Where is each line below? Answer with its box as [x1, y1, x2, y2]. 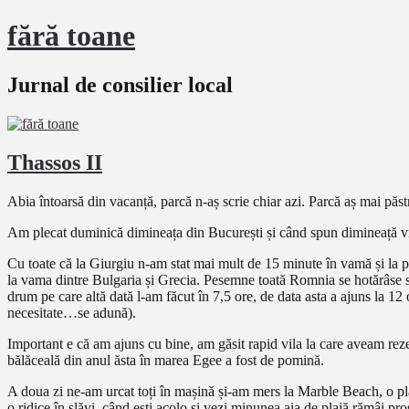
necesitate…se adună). [7, 304, 136, 320]
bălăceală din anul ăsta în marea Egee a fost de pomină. [7, 351, 324, 368]
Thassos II [7, 150, 102, 174]
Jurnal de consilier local [7, 72, 233, 97]
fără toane [7, 19, 135, 53]
